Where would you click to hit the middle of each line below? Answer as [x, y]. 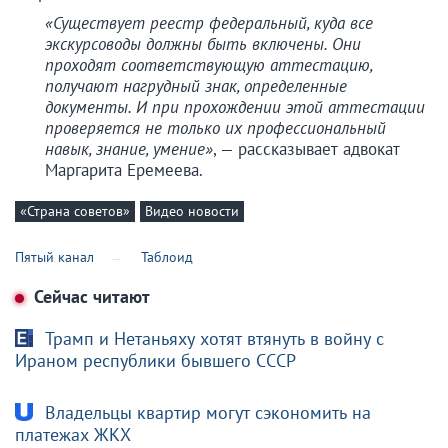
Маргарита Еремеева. [124, 169]
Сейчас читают [90, 297]
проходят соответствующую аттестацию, [208, 64]
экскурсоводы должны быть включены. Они [203, 43]
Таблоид [167, 257]
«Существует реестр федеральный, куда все [209, 22]
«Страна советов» [75, 210]
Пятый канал [54, 257]
